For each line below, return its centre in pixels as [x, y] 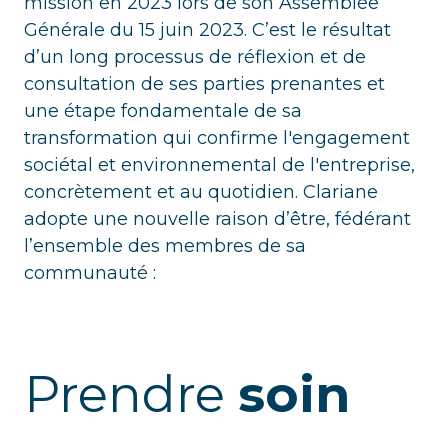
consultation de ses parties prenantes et [204, 84]
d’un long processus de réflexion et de [195, 57]
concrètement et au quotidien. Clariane [201, 192]
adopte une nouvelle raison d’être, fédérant [217, 219]
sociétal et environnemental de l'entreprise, [219, 165]
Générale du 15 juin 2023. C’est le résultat [207, 30]
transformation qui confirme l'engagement [217, 138]
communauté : [92, 273]
